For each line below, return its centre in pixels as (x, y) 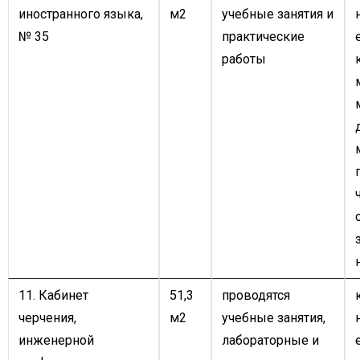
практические (263, 37)
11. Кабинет (53, 295)
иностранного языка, (81, 14)
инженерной (56, 340)
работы (244, 59)
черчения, (47, 318)
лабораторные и (270, 340)
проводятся (256, 295)
